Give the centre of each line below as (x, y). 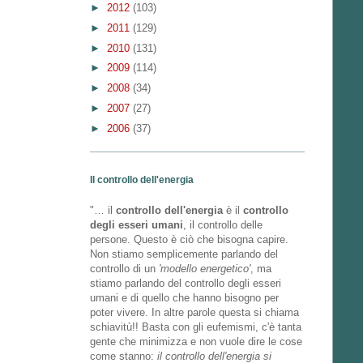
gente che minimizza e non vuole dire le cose (196, 342)
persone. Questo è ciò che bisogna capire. (189, 240)
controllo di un (124, 269)
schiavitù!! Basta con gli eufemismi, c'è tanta (196, 327)
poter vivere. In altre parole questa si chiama (194, 313)
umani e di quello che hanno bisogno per (184, 298)
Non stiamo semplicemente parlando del (184, 254)
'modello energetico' (205, 269)
